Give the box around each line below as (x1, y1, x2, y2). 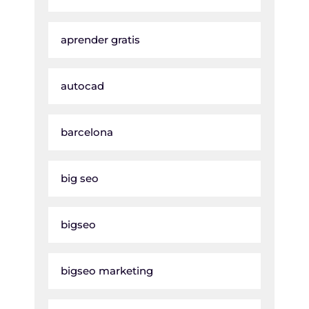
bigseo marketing (61, 264, 153, 278)
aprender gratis (61, 33, 140, 47)
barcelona (61, 126, 113, 139)
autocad (61, 79, 104, 93)
